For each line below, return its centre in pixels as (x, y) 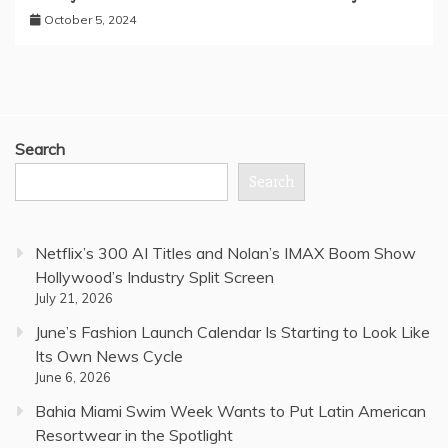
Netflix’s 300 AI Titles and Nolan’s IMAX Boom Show (225, 252)
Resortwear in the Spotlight (134, 434)
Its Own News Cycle (109, 355)
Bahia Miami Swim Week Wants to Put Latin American (230, 410)
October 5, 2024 (90, 19)
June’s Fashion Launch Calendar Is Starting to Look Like (232, 331)
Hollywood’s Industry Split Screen (154, 276)
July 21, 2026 (74, 297)
